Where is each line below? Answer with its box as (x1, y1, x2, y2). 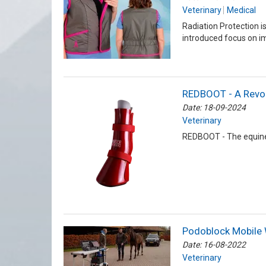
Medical (227, 5, 256, 15)
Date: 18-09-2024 (182, 103, 246, 113)
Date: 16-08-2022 (182, 240, 246, 250)
